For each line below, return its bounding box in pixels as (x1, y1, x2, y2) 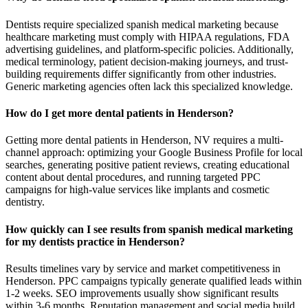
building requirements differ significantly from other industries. (5, 67, 276, 80)
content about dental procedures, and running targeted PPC (5, 171, 261, 184)
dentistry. (5, 196, 45, 208)
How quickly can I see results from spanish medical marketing (5, 223, 293, 235)
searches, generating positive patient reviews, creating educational (5, 159, 289, 171)
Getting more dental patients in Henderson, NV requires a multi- (5, 134, 283, 146)
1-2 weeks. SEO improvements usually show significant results (5, 287, 278, 299)
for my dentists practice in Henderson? (5, 235, 185, 247)
